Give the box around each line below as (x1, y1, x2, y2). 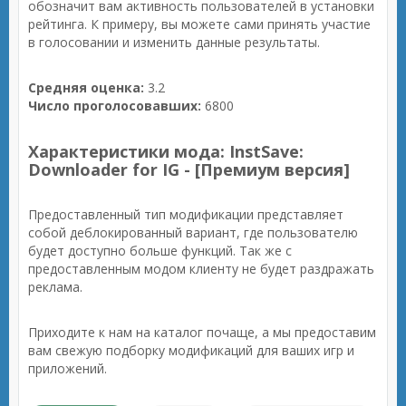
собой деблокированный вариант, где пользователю (28, 224, 358, 241)
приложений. (28, 360, 107, 377)
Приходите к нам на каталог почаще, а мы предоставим (28, 324, 376, 341)
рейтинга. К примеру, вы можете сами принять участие (28, 15, 371, 33)
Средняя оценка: (28, 79, 144, 96)
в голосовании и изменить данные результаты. (28, 34, 320, 51)
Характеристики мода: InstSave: (28, 140, 304, 162)
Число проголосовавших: (28, 97, 201, 114)
